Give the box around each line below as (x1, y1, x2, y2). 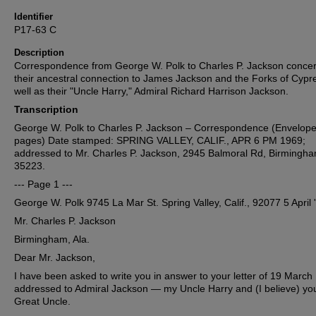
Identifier (14, 11, 53, 23)
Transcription (14, 104, 78, 116)
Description (14, 47, 64, 59)
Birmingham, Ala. (14, 233, 90, 245)
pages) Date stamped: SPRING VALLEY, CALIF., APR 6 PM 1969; (14, 135, 305, 147)
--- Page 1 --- (14, 178, 73, 190)
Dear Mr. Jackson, (14, 252, 95, 264)
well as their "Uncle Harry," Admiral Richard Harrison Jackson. (14, 85, 288, 97)
